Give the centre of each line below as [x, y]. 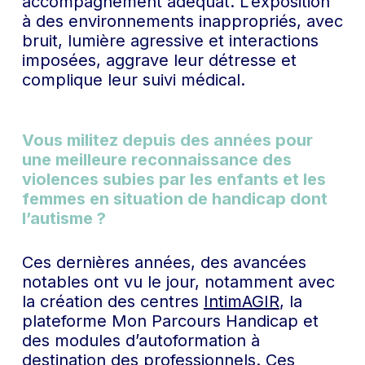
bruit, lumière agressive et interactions [170, 40]
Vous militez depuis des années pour [167, 140]
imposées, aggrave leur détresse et [159, 60]
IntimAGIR [241, 301]
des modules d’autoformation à [141, 340]
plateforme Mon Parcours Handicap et [170, 321]
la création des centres [112, 301]
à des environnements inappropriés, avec [182, 21]
